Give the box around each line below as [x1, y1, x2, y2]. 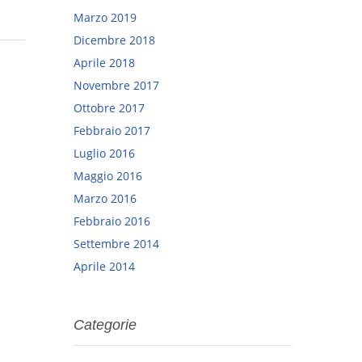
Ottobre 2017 [74, 99, 145, 116]
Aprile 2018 [74, 54, 135, 70]
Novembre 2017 [74, 77, 159, 93]
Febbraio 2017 [74, 122, 150, 138]
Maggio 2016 [74, 167, 142, 183]
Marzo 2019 [74, 9, 137, 25]
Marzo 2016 [74, 190, 137, 206]
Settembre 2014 [74, 235, 159, 251]
